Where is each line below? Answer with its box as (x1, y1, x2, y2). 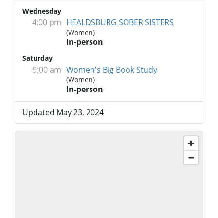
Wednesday (22, 6, 61, 16)
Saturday (22, 54, 53, 63)
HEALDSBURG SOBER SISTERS (66, 17, 174, 28)
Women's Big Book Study (66, 64, 157, 75)
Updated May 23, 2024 (22, 107, 104, 118)
